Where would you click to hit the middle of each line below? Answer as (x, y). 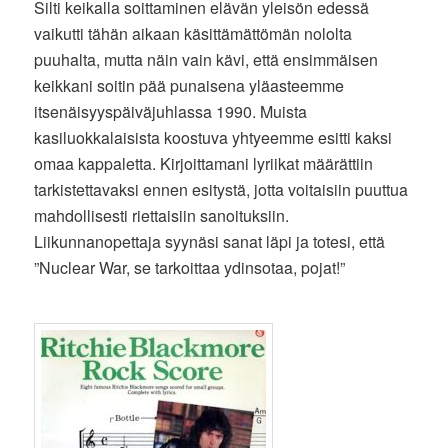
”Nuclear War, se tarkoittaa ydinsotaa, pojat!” (190, 267)
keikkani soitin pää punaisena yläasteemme (189, 85)
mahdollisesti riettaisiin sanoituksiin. (162, 215)
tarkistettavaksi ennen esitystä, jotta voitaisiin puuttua (221, 189)
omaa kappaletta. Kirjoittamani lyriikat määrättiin (204, 163)
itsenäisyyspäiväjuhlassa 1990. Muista (171, 111)
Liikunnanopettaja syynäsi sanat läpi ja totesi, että (210, 241)
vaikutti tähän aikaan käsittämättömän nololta (193, 33)
